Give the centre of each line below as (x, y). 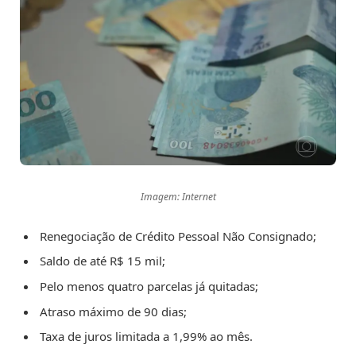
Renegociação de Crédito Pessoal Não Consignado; (178, 236)
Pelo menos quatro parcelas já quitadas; (149, 286)
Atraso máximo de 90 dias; (113, 311)
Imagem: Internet (178, 196)
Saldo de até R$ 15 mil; (103, 261)
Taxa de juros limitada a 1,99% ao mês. (146, 337)
